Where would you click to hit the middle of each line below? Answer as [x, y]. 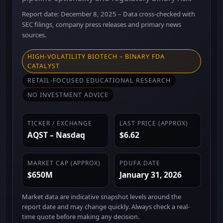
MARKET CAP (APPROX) [64, 163]
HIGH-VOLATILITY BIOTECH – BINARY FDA [96, 56]
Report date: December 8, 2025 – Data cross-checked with [109, 14]
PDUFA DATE [140, 163]
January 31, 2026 [151, 175]
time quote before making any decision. [81, 217]
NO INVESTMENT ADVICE [68, 95]
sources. [34, 35]
